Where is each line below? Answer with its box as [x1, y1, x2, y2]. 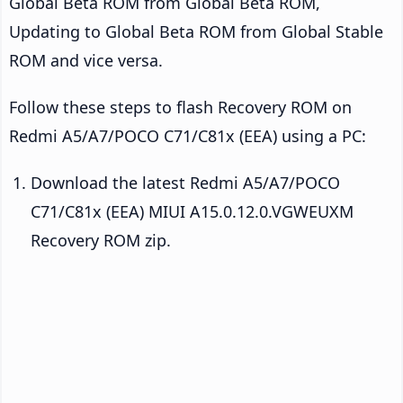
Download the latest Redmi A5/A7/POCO [31, 172, 340, 194]
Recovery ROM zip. [31, 229, 171, 252]
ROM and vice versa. [9, 49, 163, 72]
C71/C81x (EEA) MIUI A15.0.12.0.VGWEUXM [31, 201, 354, 223]
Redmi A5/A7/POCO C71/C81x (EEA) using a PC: [9, 125, 366, 148]
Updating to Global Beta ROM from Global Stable [9, 21, 383, 43]
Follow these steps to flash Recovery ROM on [9, 96, 352, 119]
